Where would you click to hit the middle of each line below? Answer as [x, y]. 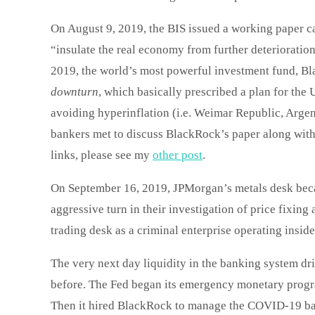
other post [178, 155]
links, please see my [102, 155]
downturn [75, 92]
